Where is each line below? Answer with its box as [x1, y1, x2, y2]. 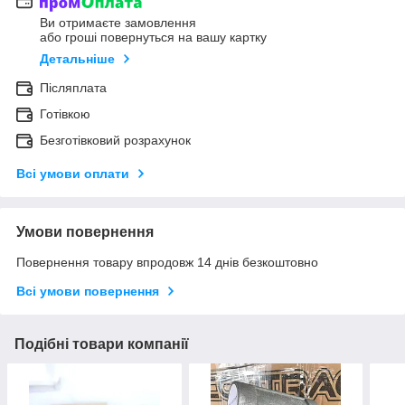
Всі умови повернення [16, 284, 159, 299]
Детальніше [40, 52, 115, 67]
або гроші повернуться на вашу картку [40, 30, 267, 45]
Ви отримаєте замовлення [40, 15, 196, 31]
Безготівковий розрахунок [40, 133, 191, 148]
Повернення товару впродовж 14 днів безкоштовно [16, 255, 318, 270]
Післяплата [40, 80, 107, 96]
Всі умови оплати [16, 166, 129, 182]
